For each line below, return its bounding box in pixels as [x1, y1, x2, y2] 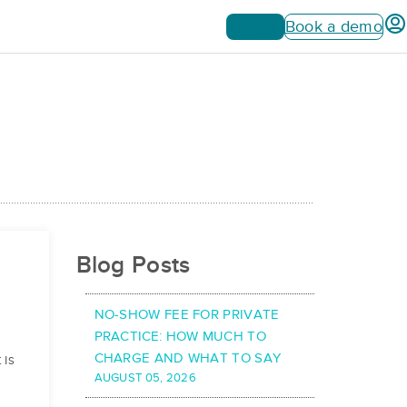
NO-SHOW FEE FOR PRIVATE [94, 306, 280, 323]
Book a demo [284, 16, 382, 35]
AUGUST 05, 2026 [94, 371, 196, 386]
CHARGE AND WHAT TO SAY [94, 350, 282, 367]
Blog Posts [75, 252, 191, 279]
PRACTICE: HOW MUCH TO [94, 328, 266, 345]
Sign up [226, 16, 283, 35]
